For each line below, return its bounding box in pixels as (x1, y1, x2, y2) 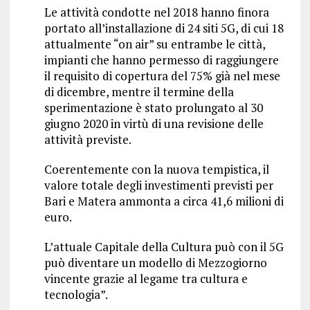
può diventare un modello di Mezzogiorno (44, 255, 267, 271)
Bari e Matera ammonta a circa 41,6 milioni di (44, 193, 284, 209)
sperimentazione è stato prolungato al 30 (44, 100, 263, 116)
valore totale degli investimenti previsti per (44, 177, 273, 193)
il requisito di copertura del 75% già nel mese (44, 68, 280, 84)
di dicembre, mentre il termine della (44, 84, 234, 100)
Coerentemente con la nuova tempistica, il (44, 161, 269, 177)
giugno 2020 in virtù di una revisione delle (44, 116, 264, 131)
